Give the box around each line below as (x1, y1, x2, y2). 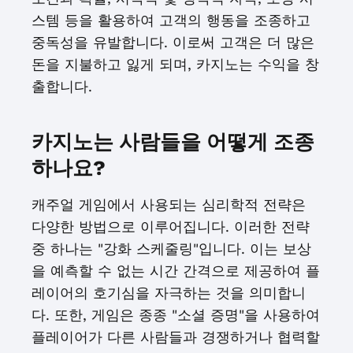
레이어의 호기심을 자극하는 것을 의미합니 (32, 284, 306, 301)
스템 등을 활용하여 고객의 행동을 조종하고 (32, 12, 310, 28)
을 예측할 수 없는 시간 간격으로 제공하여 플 (32, 262, 320, 279)
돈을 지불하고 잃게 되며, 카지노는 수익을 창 (32, 56, 319, 72)
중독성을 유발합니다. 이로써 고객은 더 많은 (32, 34, 314, 50)
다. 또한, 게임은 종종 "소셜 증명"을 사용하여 (32, 307, 320, 323)
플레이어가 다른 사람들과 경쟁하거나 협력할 (32, 329, 320, 345)
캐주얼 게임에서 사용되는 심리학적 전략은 (32, 196, 306, 213)
